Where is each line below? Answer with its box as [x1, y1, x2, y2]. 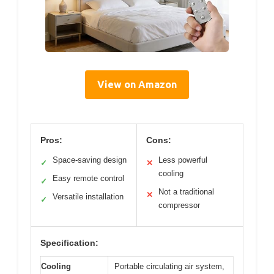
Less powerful [158, 155, 207, 165]
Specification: [40, 238, 98, 248]
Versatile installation [53, 192, 124, 202]
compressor [158, 201, 200, 210]
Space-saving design [53, 155, 127, 165]
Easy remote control [53, 174, 124, 183]
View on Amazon [97, 79, 177, 91]
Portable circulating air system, [114, 262, 224, 272]
